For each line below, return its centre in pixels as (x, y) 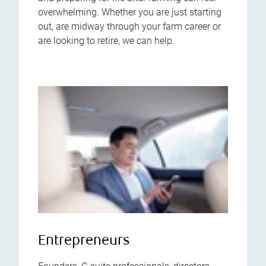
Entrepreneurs (84, 242)
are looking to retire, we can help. (106, 40)
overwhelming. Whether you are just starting (130, 12)
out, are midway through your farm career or (129, 26)
